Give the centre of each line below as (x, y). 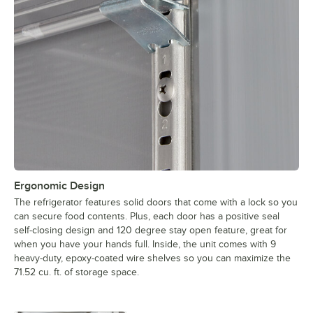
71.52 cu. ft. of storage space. (77, 272)
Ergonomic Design (59, 186)
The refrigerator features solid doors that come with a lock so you (156, 203)
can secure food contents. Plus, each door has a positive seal (147, 217)
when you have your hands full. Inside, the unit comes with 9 (145, 245)
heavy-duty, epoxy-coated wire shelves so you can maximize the (152, 259)
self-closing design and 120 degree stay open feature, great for (151, 231)
